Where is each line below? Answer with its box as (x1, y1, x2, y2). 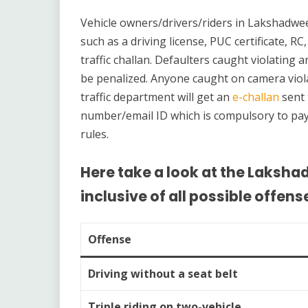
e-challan (232, 89, 279, 104)
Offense (88, 231, 131, 247)
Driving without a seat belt (88, 265, 238, 281)
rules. (80, 126, 114, 142)
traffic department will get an (80, 89, 232, 104)
